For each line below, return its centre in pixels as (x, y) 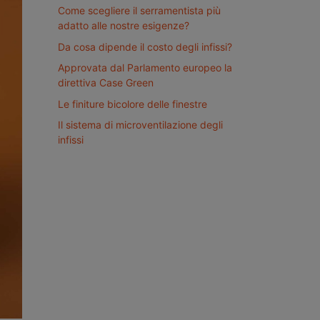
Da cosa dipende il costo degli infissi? (145, 46)
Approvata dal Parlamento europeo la (145, 68)
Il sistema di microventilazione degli (140, 124)
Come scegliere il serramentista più (139, 11)
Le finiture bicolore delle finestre (132, 104)
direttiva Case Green (106, 83)
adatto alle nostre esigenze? (124, 26)
